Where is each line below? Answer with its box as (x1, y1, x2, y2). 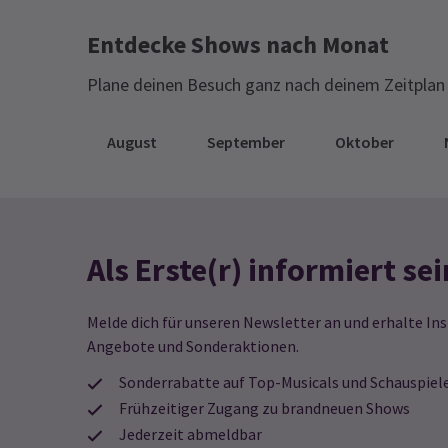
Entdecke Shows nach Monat (87, 29, 389, 60)
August (107, 132, 157, 152)
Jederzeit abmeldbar (119, 424, 262, 445)
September (207, 132, 285, 152)
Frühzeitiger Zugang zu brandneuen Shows (119, 398, 410, 419)
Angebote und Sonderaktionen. (87, 336, 299, 356)
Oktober (335, 132, 394, 152)
